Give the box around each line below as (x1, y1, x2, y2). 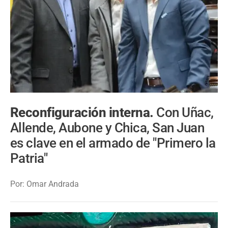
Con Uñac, (156, 105, 214, 121)
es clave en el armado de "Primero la (10, 135, 216, 151)
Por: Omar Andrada (10, 179, 79, 189)
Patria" (10, 151, 48, 166)
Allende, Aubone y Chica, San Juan (10, 120, 205, 136)
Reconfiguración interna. (10, 105, 157, 121)
